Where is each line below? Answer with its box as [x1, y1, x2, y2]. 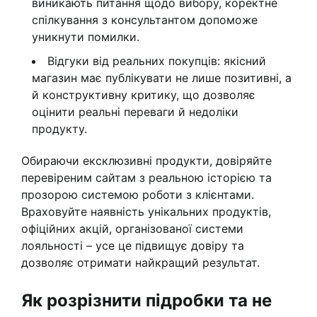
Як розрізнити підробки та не [21, 290, 272, 311]
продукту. [32, 122, 87, 137]
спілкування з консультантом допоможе [32, 13, 258, 28]
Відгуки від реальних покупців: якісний [47, 54, 266, 69]
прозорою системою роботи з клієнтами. [21, 188, 254, 202]
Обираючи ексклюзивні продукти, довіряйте [21, 154, 272, 168]
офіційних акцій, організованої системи [21, 221, 243, 236]
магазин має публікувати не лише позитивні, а [32, 71, 292, 86]
